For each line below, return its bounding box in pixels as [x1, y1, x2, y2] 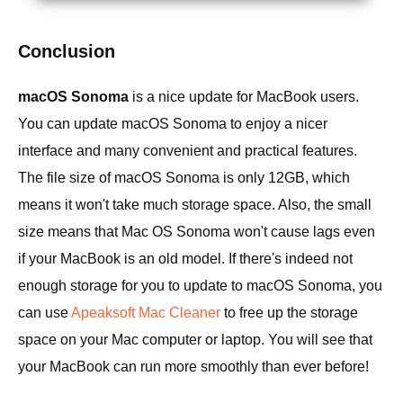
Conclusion [18, 40, 115, 61]
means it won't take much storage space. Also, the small [18, 196, 372, 212]
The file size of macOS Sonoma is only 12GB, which [18, 169, 350, 185]
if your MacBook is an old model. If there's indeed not [18, 250, 353, 266]
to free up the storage [220, 304, 358, 320]
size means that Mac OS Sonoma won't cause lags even [18, 223, 375, 239]
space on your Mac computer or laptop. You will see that [18, 331, 372, 347]
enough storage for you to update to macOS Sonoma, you [18, 277, 382, 293]
